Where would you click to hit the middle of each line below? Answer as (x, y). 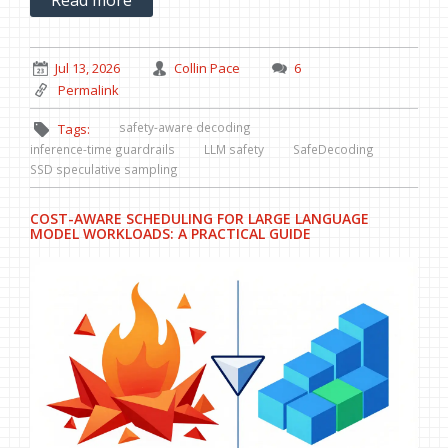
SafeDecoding (333, 148)
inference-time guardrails (102, 148)
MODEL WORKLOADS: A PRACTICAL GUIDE (170, 233)
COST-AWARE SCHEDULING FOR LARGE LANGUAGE (199, 218)
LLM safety (234, 148)
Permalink (88, 89)
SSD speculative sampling (104, 168)
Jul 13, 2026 (87, 68)
